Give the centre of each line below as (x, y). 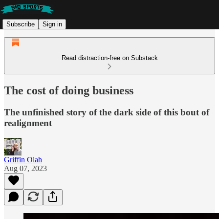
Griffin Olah (23, 159)
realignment (28, 123)
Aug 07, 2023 (25, 168)
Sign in (52, 24)
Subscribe (21, 24)
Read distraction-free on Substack (109, 58)
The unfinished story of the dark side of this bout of (107, 112)
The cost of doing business (69, 90)
